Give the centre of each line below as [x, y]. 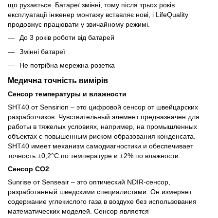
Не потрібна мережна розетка [67, 65]
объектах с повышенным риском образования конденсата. [102, 136]
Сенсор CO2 [28, 169]
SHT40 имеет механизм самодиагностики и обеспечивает [100, 146]
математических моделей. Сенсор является [78, 211]
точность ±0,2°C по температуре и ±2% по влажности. [94, 155]
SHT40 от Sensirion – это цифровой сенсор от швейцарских [103, 107]
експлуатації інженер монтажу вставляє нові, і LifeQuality [98, 15]
